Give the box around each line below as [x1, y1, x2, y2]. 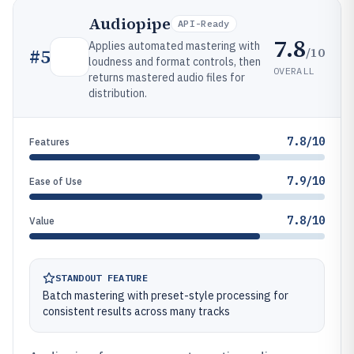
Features [29, 136, 70, 148]
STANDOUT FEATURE [55, 272, 148, 284]
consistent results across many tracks [43, 304, 230, 318]
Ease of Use [29, 175, 82, 187]
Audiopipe [88, 13, 171, 35]
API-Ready [178, 17, 230, 29]
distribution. [88, 86, 147, 100]
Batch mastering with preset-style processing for [43, 288, 288, 303]
